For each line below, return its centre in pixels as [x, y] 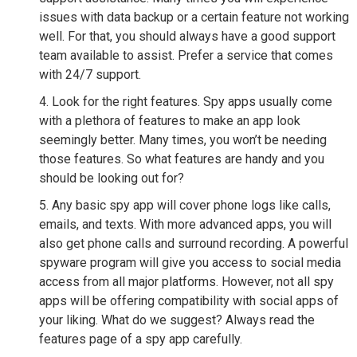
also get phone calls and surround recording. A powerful [193, 243]
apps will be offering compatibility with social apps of [188, 300]
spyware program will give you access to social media [190, 262]
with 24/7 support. [90, 74]
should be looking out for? [111, 178]
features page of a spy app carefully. [140, 339]
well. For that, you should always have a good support [187, 36]
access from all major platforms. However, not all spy [186, 281]
